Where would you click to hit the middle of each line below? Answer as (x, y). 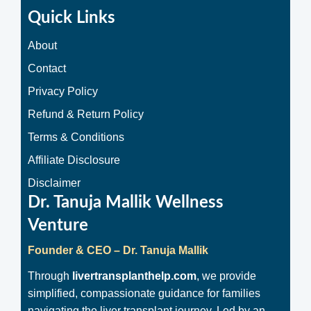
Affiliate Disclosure (74, 160)
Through (50, 276)
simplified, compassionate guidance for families (144, 293)
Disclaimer (54, 183)
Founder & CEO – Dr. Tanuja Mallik (118, 250)
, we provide (226, 276)
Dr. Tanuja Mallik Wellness (126, 203)
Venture (58, 226)
